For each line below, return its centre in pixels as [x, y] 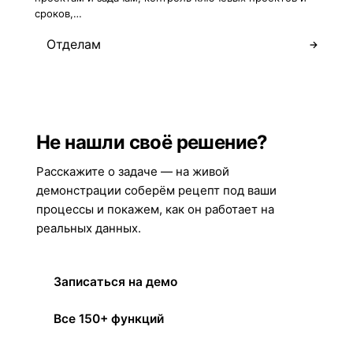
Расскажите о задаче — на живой [133, 171]
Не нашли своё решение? [152, 142]
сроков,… [58, 13]
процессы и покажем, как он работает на [155, 209]
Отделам [74, 44]
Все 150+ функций [109, 319]
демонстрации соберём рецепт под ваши [156, 190]
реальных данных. [89, 228]
